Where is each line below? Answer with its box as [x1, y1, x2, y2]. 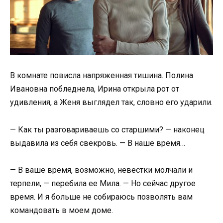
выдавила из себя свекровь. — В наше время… [10, 138, 185, 148]
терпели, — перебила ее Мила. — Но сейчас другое [10, 178, 196, 188]
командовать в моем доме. [10, 205, 113, 215]
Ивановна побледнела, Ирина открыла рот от [10, 84, 179, 94]
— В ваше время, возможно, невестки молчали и [10, 165, 193, 175]
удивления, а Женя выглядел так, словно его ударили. [10, 98, 213, 108]
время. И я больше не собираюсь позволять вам [10, 192, 193, 202]
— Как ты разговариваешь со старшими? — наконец [10, 124, 205, 134]
